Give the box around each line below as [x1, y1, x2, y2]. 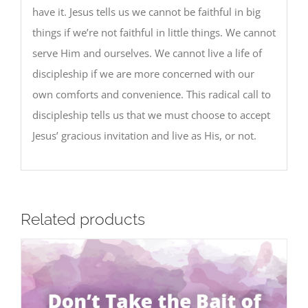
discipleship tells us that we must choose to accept [32, 107, 270, 122]
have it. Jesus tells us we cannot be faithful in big [32, 4, 261, 19]
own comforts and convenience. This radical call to [32, 87, 271, 101]
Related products [21, 210, 145, 229]
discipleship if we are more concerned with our [32, 66, 254, 80]
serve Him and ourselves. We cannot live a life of [32, 45, 262, 60]
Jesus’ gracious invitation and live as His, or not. [32, 128, 256, 142]
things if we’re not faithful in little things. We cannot [32, 25, 276, 39]
